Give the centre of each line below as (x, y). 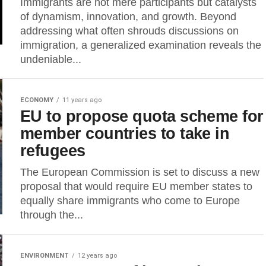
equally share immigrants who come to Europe (130, 201)
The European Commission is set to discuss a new (140, 172)
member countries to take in (125, 133)
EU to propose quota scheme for (142, 116)
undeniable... (51, 59)
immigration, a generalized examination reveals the (141, 45)
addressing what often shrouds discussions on (129, 31)
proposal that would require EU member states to (136, 186)
